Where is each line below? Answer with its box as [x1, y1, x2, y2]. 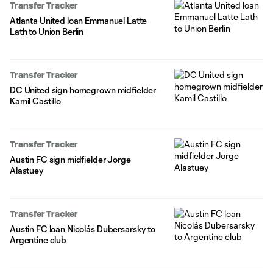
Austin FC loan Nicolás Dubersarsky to [10, 224, 155, 235]
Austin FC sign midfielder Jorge [10, 154, 131, 165]
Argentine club [10, 235, 67, 246]
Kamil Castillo [10, 96, 62, 107]
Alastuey [10, 165, 43, 176]
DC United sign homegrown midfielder [10, 85, 157, 96]
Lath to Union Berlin [10, 26, 84, 37]
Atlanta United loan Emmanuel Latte [10, 15, 147, 26]
